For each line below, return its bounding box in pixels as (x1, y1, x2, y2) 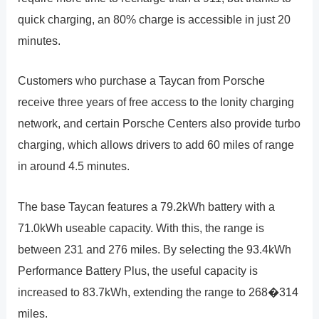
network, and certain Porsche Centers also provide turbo (18, 117, 301, 130)
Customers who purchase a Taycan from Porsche (18, 74, 266, 88)
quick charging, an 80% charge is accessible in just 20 (18, 13, 291, 26)
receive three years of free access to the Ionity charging (18, 95, 295, 109)
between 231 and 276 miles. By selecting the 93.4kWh (18, 242, 292, 256)
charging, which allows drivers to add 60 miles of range (18, 138, 295, 152)
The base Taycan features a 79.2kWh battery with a (18, 199, 276, 213)
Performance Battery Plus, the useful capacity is (18, 263, 258, 277)
